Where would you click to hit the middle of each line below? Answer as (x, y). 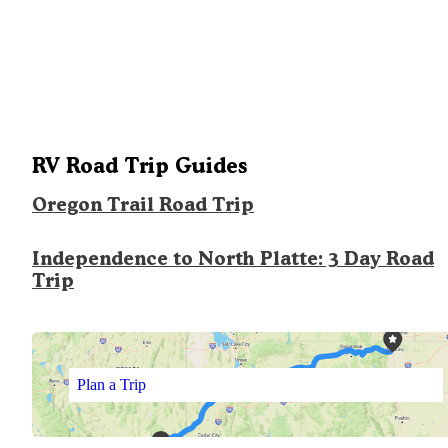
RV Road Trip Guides (139, 166)
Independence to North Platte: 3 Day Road (233, 259)
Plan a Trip (111, 384)
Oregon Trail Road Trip (143, 205)
